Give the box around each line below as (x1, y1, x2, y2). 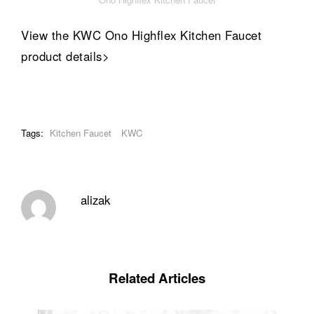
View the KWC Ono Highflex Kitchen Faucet (21, 26, 261, 43)
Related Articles (109, 268, 205, 287)
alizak (81, 191, 110, 208)
